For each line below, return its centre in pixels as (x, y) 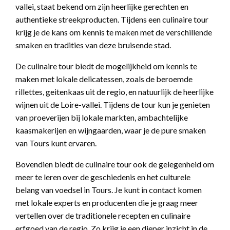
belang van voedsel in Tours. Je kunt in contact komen (109, 190)
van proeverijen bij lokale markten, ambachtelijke (102, 118)
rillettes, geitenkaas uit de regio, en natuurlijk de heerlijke (114, 92)
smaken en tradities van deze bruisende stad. (93, 45)
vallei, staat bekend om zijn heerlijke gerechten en (102, 7)
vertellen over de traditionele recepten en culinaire (103, 216)
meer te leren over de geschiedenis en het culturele (103, 177)
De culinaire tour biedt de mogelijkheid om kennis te (106, 66)
